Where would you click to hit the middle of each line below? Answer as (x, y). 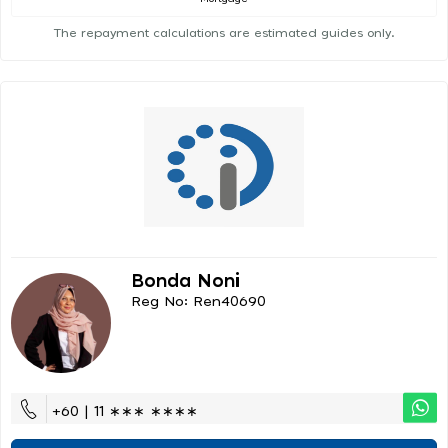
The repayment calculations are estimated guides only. (224, 33)
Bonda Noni (185, 282)
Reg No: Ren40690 (198, 302)
